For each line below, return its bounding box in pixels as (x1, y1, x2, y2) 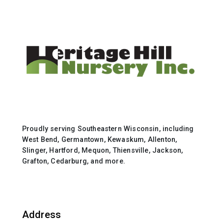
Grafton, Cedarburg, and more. (22, 157, 126, 165)
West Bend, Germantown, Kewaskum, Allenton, (22, 135, 177, 143)
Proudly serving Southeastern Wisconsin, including (22, 124, 194, 133)
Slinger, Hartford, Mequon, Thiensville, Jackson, (22, 146, 183, 154)
